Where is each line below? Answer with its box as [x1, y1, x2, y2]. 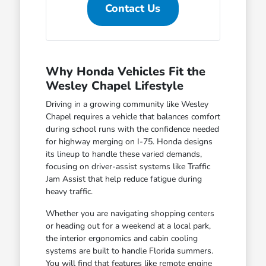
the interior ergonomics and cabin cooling [45, 232, 198, 244]
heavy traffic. [45, 185, 93, 197]
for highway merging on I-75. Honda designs [45, 135, 213, 147]
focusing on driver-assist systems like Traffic [45, 160, 210, 172]
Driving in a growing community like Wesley [45, 98, 208, 110]
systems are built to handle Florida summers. [45, 245, 213, 256]
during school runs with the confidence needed [45, 123, 219, 135]
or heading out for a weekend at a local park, [45, 220, 211, 232]
